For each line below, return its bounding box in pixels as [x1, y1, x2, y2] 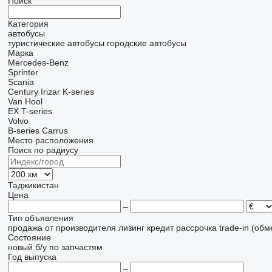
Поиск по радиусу [7, 145, 78, 155]
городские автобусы [106, 38, 186, 49]
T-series [21, 106, 52, 117]
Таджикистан [7, 180, 59, 191]
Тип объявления [7, 213, 73, 223]
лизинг [118, 223, 144, 233]
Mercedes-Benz [7, 58, 69, 68]
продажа [7, 223, 42, 233]
